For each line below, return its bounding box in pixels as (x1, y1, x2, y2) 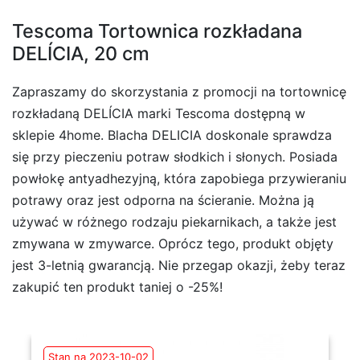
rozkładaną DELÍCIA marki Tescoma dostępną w (12, 104, 305, 121)
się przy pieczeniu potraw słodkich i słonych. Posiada (12, 148, 337, 165)
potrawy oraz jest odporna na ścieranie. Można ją (12, 191, 314, 208)
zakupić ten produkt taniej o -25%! (12, 278, 223, 295)
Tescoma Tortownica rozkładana (12, 18, 302, 43)
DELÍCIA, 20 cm (12, 41, 149, 65)
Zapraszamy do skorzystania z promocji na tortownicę (12, 83, 346, 100)
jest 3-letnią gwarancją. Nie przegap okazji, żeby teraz (12, 256, 346, 273)
